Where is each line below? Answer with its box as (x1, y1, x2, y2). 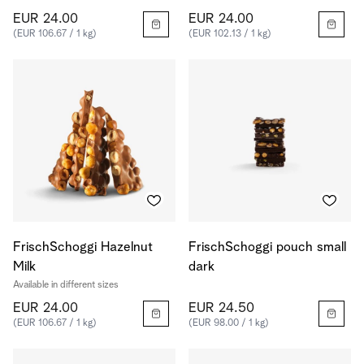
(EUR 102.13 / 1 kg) (188, 29, 271, 39)
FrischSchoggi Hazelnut (13, 240, 153, 254)
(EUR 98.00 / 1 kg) (188, 318, 269, 328)
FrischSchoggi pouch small (188, 240, 346, 254)
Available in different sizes (13, 280, 119, 290)
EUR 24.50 (188, 301, 254, 315)
